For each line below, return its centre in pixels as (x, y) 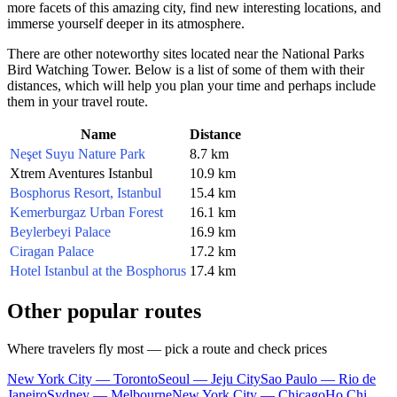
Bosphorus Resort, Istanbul (86, 192)
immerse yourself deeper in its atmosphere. (126, 23)
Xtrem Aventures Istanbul (81, 173)
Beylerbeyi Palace (60, 231)
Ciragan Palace (52, 251)
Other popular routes (104, 311)
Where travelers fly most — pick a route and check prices (167, 348)
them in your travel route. (78, 101)
